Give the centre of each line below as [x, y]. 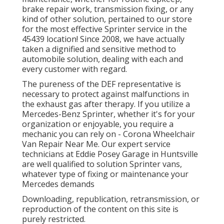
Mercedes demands [58, 184]
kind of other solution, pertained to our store [107, 19]
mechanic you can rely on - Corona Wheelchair [108, 134]
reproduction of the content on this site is [100, 209]
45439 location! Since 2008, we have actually [103, 39]
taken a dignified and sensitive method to [99, 49]
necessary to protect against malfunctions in [105, 94]
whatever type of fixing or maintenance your [105, 174]
